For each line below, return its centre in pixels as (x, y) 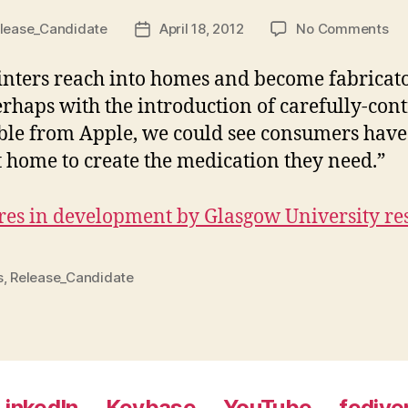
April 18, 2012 (201, 29)
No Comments (342, 29)
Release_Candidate (72, 278)
